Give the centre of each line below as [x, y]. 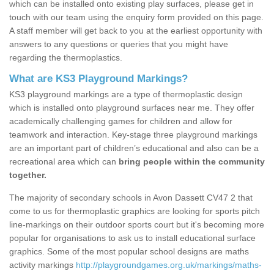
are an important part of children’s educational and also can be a [134, 148]
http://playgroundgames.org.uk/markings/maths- [169, 265]
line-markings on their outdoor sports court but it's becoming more [137, 225]
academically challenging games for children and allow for [121, 121]
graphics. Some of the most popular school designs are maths [129, 252]
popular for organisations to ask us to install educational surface [132, 238]
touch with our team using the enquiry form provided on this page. [136, 17]
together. [28, 175]
